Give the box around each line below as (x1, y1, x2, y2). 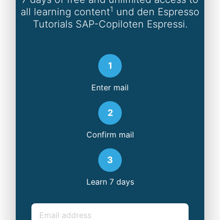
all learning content (21, 6, 110, 18)
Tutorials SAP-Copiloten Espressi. (32, 18, 188, 30)
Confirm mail (86, 130, 134, 140)
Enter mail (91, 82, 129, 93)
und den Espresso (113, 6, 199, 18)
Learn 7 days (86, 177, 134, 187)
